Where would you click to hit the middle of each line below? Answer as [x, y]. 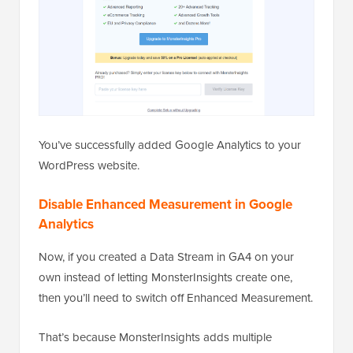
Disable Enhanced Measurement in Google [165, 204]
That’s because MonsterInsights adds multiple [155, 337]
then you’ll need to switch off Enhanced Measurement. [176, 297]
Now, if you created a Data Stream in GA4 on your [166, 256]
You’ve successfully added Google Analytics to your [170, 145]
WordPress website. [89, 165]
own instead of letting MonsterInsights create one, [165, 277]
